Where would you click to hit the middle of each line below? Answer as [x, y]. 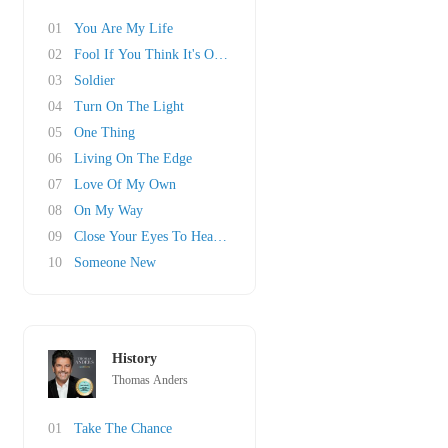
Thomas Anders [150, 380]
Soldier [94, 80]
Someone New [115, 262]
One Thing [104, 132]
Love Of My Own [125, 184]
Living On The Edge [133, 158]
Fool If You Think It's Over [153, 54]
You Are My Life [123, 28]
